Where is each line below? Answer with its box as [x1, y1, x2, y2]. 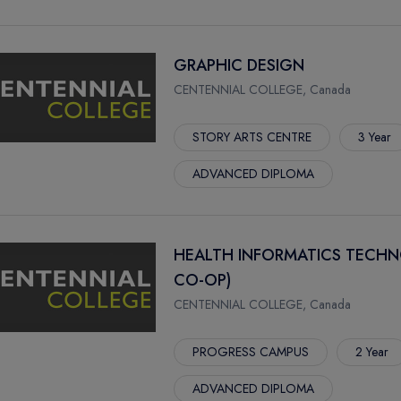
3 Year [358, 128, 391, 146]
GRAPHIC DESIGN [174, 54, 304, 77]
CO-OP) [174, 269, 231, 292]
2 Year [355, 343, 388, 361]
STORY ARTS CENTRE [192, 128, 311, 146]
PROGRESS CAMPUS [192, 343, 309, 361]
